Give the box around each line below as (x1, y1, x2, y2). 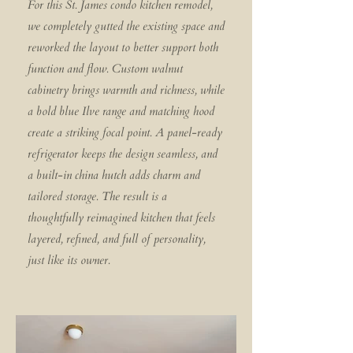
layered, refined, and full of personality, (28, 231, 206, 247)
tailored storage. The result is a (28, 188, 167, 204)
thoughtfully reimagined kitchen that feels (28, 210, 215, 225)
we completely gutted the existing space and (28, 18, 225, 34)
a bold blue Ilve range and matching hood (28, 103, 214, 119)
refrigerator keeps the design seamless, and (28, 146, 217, 162)
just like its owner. (28, 252, 110, 268)
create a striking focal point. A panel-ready (28, 124, 222, 140)
